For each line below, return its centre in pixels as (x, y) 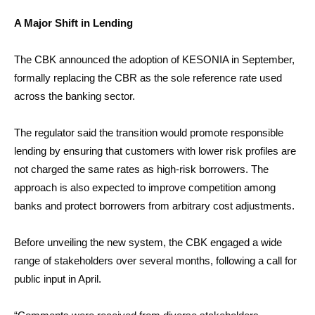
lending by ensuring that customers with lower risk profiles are (155, 151)
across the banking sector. (75, 96)
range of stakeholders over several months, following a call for (155, 261)
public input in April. (58, 279)
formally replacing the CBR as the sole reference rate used (148, 78)
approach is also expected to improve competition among (145, 187)
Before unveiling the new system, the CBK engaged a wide (148, 242)
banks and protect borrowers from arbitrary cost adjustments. (154, 206)
